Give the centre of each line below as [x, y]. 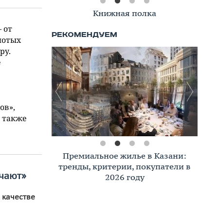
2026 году [125, 177]
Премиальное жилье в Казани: [125, 156]
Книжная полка [125, 13]
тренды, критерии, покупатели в [125, 166]
